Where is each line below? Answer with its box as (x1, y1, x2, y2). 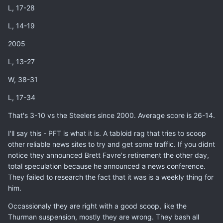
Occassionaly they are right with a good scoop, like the (8, 201, 187, 210)
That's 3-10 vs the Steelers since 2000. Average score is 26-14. (8, 111, 215, 119)
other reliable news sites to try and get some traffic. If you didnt (8, 139, 215, 148)
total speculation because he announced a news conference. (8, 161, 206, 170)
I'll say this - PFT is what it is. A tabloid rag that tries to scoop (8, 128, 206, 137)
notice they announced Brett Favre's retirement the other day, (8, 150, 209, 159)
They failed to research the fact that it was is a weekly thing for (8, 172, 214, 181)
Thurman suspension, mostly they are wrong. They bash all (8, 212, 199, 221)
